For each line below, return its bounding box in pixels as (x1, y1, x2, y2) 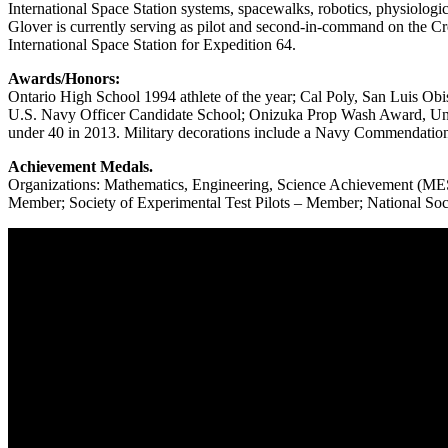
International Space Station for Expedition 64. (8, 35, 296, 53)
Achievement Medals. (8, 157, 153, 175)
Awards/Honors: (8, 69, 120, 87)
